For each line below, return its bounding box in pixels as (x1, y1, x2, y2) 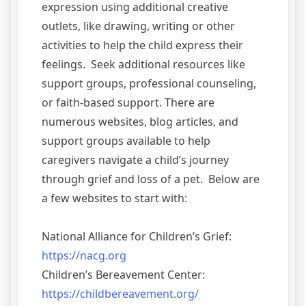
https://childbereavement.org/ (42, 286, 199, 302)
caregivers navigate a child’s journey (42, 152, 229, 168)
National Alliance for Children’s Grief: (42, 229, 232, 245)
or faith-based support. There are (42, 95, 214, 111)
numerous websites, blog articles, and (42, 114, 238, 130)
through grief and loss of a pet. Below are (42, 171, 260, 187)
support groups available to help (42, 133, 210, 149)
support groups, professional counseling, (42, 76, 256, 92)
